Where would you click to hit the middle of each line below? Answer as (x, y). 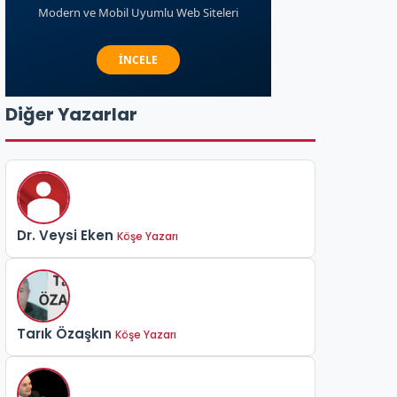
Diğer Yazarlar (71, 114)
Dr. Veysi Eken (65, 235)
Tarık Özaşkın (64, 334)
